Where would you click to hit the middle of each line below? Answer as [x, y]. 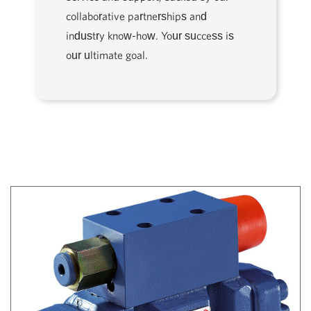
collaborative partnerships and [136, 16]
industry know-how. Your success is [150, 35]
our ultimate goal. [107, 55]
